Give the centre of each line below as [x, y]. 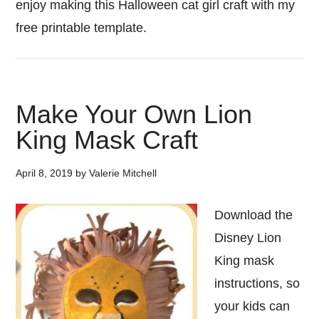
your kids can [252, 306]
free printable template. [83, 28]
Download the [254, 215]
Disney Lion [248, 238]
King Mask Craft [107, 140]
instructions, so [257, 283]
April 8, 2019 [45, 173]
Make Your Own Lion [134, 114]
